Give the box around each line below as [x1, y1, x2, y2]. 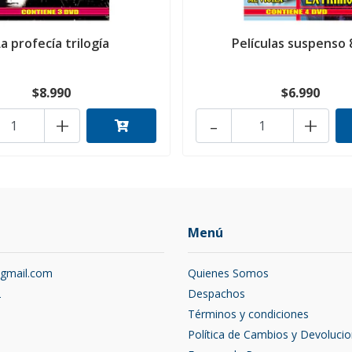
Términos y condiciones [188, 306, 309, 322]
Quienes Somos [188, 266, 269, 281]
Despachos [188, 286, 245, 302]
